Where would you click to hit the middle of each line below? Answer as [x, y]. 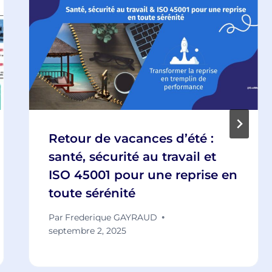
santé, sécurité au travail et [132, 156]
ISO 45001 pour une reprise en [143, 175]
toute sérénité [92, 193]
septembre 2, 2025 [87, 230]
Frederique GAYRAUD [111, 217]
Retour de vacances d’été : [131, 138]
